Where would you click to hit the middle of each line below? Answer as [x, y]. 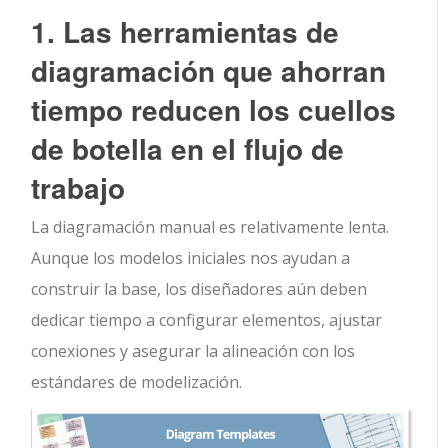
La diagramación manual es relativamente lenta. [210, 226]
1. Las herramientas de [185, 31]
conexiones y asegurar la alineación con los [193, 350]
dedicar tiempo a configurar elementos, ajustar [207, 319]
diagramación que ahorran [209, 70]
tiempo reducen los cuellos [214, 109]
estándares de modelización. [137, 381]
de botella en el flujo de [188, 148]
